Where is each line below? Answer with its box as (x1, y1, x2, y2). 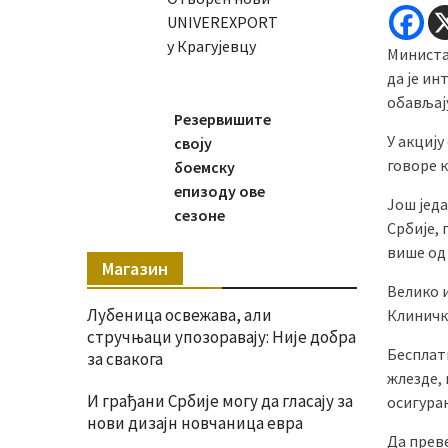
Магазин (102, 257, 168, 280)
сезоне (173, 205, 225, 225)
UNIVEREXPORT (166, 12, 278, 32)
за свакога (87, 348, 163, 370)
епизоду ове (173, 181, 265, 201)
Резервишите (173, 109, 271, 129)
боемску (173, 157, 235, 177)
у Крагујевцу (166, 36, 256, 56)
